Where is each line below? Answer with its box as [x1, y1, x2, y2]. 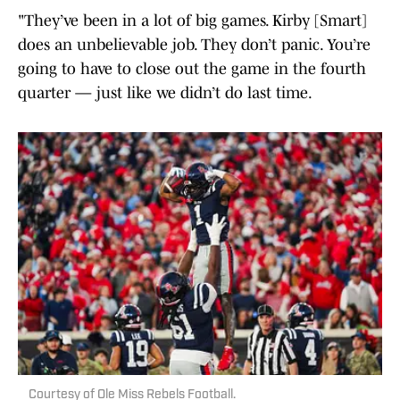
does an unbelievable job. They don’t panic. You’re [18, 36, 371, 54]
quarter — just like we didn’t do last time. [18, 84, 312, 103]
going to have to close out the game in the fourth [18, 60, 366, 79]
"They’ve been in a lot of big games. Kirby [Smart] [18, 12, 367, 30]
